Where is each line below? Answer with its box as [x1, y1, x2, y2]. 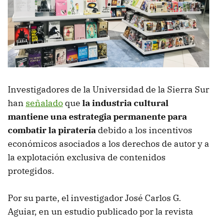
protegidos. [8, 165, 54, 176]
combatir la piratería [8, 124, 98, 136]
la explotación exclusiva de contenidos [8, 151, 166, 163]
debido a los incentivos [98, 124, 192, 136]
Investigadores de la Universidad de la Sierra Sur [8, 83, 209, 95]
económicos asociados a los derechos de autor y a [8, 138, 209, 149]
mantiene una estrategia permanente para [8, 110, 187, 122]
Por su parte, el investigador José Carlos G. [8, 192, 181, 203]
